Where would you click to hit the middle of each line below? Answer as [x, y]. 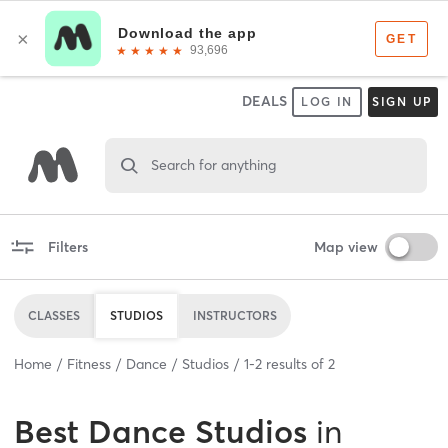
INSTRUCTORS [235, 315]
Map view [345, 246]
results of [295, 363]
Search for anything [213, 164]
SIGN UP [402, 101]
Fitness [89, 363]
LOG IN [327, 101]
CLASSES [54, 315]
